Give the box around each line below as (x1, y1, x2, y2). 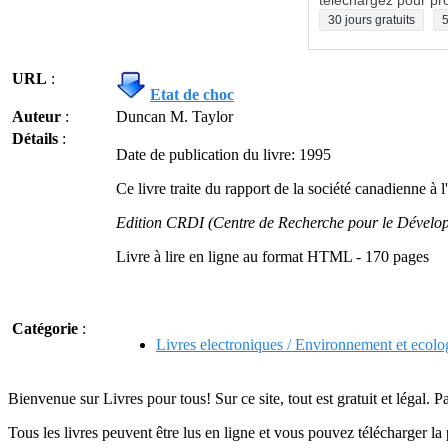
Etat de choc (150, 86, 234, 103)
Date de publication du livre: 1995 (116, 146, 331, 163)
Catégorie (12, 320, 78, 337)
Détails (12, 130, 58, 147)
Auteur (12, 108, 61, 125)
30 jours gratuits (328, 13, 415, 27)
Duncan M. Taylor (116, 108, 233, 125)
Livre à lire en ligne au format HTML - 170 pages (116, 248, 429, 265)
